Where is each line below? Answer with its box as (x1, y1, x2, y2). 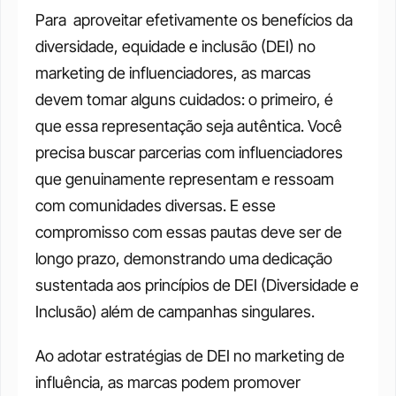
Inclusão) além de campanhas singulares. (35, 302, 315, 322)
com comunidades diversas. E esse (35, 196, 276, 216)
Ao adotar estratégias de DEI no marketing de (35, 346, 345, 366)
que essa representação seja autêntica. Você (35, 117, 342, 136)
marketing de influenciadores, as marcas (35, 64, 311, 83)
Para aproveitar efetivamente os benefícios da (35, 11, 353, 30)
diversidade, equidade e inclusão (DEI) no (35, 37, 316, 57)
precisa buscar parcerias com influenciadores (35, 143, 343, 163)
